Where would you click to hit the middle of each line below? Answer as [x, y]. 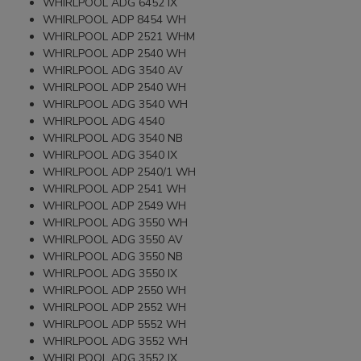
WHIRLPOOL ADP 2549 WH [115, 205]
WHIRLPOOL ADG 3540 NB [113, 138]
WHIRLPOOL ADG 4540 [104, 121]
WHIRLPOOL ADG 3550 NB [113, 256]
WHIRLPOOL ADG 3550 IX [110, 273]
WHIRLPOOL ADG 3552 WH [116, 341]
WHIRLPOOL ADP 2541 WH [115, 189]
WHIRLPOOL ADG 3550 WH [116, 222]
